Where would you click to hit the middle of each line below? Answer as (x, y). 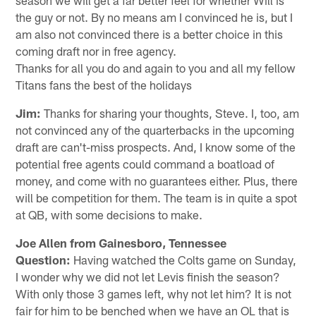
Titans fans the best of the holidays (104, 84)
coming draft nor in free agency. (96, 50)
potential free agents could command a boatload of (145, 163)
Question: (43, 259)
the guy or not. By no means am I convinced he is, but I (154, 17)
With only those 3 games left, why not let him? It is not (154, 293)
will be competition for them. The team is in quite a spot (157, 197)
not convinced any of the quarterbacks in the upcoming (155, 129)
